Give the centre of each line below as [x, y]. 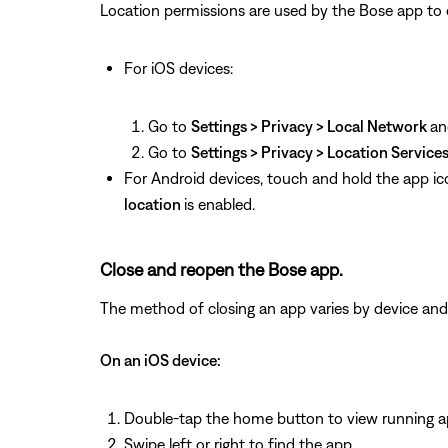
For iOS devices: [178, 67]
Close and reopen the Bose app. [221, 269]
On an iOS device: [160, 359]
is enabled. [219, 203]
